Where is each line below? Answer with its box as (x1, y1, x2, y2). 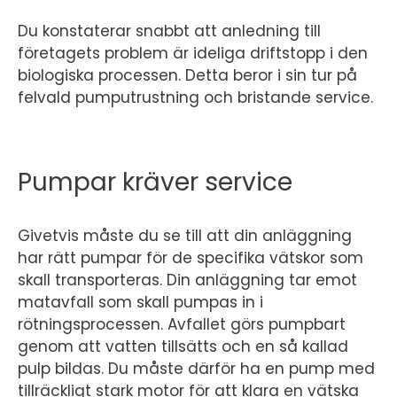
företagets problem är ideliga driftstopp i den (18, 43, 368, 64)
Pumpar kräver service (18, 165, 292, 199)
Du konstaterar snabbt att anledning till (18, 20, 321, 42)
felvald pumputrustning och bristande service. (18, 87, 378, 108)
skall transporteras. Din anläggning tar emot (18, 269, 357, 291)
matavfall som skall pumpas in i (18, 292, 263, 313)
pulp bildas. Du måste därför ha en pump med (18, 358, 375, 379)
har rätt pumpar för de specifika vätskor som (18, 247, 363, 269)
